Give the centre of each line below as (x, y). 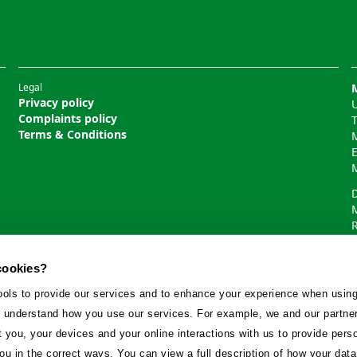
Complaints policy (67, 118)
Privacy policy (56, 102)
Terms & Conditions (72, 134)
